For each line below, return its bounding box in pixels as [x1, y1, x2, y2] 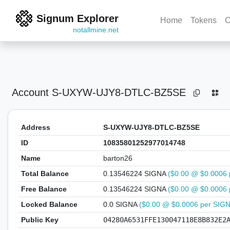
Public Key [21, 216, 59, 224]
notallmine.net [73, 26, 119, 34]
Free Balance [21, 185, 67, 193]
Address [21, 123, 50, 131]
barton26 [103, 154, 132, 162]
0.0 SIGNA [103, 200, 137, 208]
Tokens [190, 16, 217, 25]
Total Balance [21, 169, 69, 178]
